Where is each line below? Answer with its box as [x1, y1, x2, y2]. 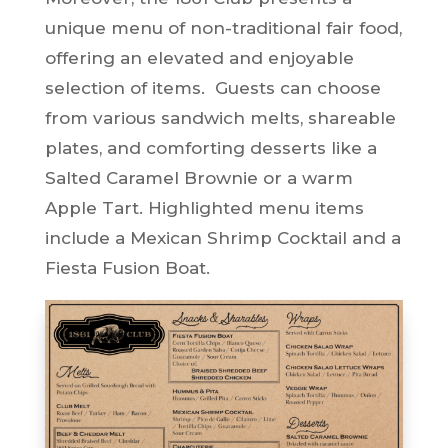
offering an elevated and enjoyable [44, 47, 354, 68]
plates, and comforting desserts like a [44, 137, 377, 158]
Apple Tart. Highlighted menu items [44, 197, 364, 218]
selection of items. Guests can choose [44, 77, 381, 98]
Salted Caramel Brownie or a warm [44, 167, 353, 188]
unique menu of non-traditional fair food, [44, 17, 402, 38]
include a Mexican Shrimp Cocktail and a [44, 227, 401, 248]
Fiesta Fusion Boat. [44, 257, 210, 278]
